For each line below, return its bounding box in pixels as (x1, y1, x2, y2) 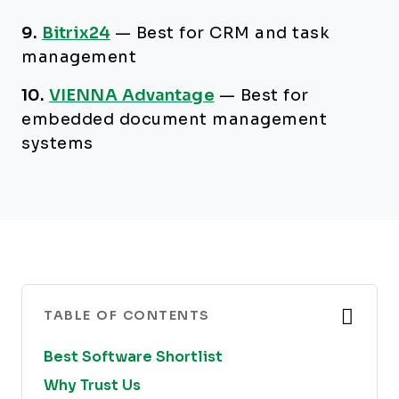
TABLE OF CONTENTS (44, 308, 210, 322)
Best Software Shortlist (44, 349, 223, 364)
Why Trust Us (44, 378, 141, 393)
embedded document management (21, 110, 327, 128)
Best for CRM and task (135, 24, 330, 42)
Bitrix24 (42, 24, 110, 42)
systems (21, 134, 94, 152)
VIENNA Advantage (49, 86, 215, 104)
